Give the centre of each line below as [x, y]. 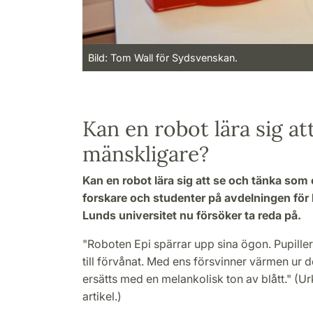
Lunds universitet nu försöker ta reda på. [192, 216]
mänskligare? [146, 154]
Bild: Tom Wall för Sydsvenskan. [163, 58]
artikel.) [102, 297]
